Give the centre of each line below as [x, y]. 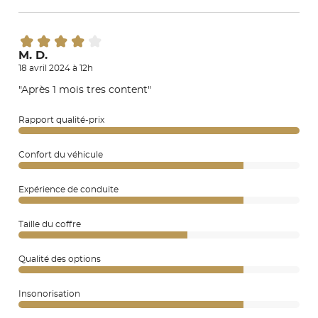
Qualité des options [60, 259]
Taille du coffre [50, 224]
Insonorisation [49, 294]
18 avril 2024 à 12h [56, 68]
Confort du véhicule [61, 154]
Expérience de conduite [68, 189]
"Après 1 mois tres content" [85, 90]
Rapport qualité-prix [61, 120]
